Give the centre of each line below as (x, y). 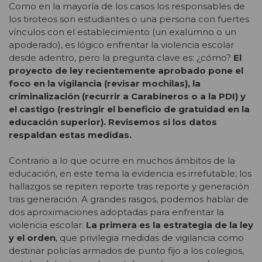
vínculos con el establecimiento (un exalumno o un (123, 32)
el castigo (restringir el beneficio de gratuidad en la (129, 109)
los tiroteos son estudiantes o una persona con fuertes (129, 19)
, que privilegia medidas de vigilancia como (150, 238)
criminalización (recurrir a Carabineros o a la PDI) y (127, 96)
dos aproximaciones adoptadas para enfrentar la (116, 212)
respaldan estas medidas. (70, 135)
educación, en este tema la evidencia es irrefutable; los (130, 174)
